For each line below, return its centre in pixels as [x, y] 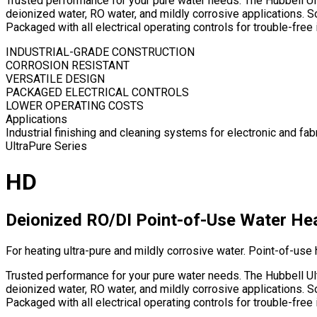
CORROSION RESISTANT [68, 66]
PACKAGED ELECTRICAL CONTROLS [97, 93]
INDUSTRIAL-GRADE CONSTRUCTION [100, 52]
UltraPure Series [46, 146]
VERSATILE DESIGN [55, 79]
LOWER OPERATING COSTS [75, 106]
